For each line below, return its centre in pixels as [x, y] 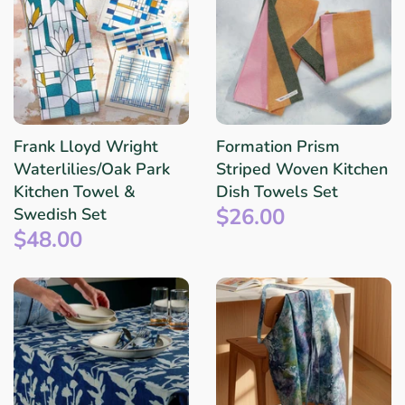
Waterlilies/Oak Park [92, 169]
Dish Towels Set [277, 191]
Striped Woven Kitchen [302, 169]
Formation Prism [278, 146]
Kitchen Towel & [75, 191]
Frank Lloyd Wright [86, 146]
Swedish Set [60, 214]
